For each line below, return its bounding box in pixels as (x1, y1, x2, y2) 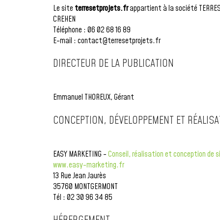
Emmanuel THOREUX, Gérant (53, 92, 134, 103)
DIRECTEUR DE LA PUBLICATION (53, 56, 174, 72)
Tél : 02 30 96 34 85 (53, 192, 112, 203)
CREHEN (53, 13, 76, 25)
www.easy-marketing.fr (53, 159, 124, 170)
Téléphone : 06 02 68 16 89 (53, 24, 131, 35)
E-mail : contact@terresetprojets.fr (53, 35, 161, 46)
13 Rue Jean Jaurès (53, 170, 106, 181)
